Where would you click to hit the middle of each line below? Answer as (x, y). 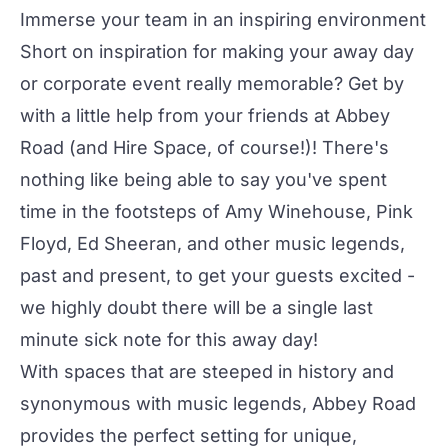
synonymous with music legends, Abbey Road (218, 403)
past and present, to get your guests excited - (217, 275)
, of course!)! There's (298, 147)
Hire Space (160, 147)
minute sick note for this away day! (169, 339)
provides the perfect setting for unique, (188, 435)
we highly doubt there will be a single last (196, 307)
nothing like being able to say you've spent (203, 179)
